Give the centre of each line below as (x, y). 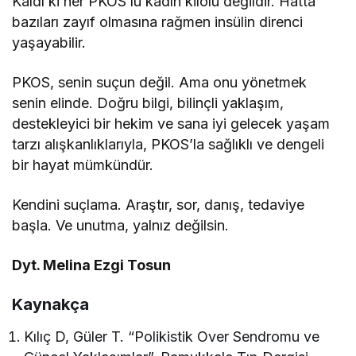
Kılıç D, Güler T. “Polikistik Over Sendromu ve (172, 337)
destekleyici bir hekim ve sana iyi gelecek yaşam (171, 124)
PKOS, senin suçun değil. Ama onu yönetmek (160, 83)
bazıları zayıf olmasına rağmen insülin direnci (158, 22)
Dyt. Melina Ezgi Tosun (92, 265)
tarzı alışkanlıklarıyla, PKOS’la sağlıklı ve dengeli (168, 145)
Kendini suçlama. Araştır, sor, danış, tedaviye (159, 205)
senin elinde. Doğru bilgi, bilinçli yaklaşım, (148, 103)
